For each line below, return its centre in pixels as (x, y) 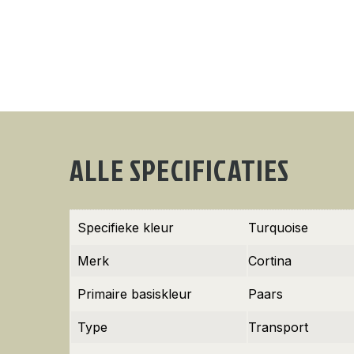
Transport (278, 327)
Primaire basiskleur (135, 294)
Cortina (270, 261)
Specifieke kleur (126, 228)
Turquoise (278, 228)
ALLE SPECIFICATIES (180, 170)
